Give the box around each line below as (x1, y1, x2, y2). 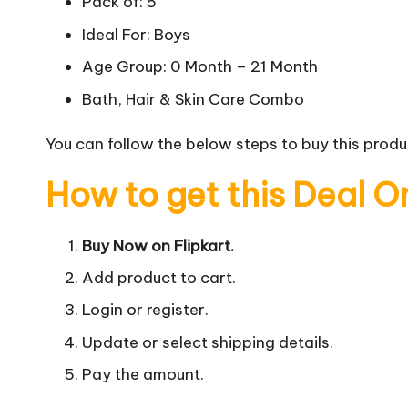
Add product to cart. (82, 267, 236, 288)
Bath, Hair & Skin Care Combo (82, 88, 304, 109)
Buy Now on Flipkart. (82, 235, 234, 256)
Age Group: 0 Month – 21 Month (82, 56, 318, 77)
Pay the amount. (82, 364, 204, 385)
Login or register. (82, 300, 209, 321)
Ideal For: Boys (82, 24, 190, 45)
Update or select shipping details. (82, 331, 333, 352)
